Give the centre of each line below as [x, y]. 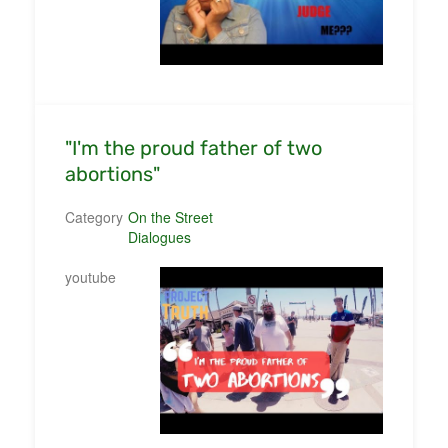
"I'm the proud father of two [193, 147]
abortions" [112, 173]
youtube [90, 276]
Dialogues [159, 236]
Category [94, 216]
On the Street [170, 216]
